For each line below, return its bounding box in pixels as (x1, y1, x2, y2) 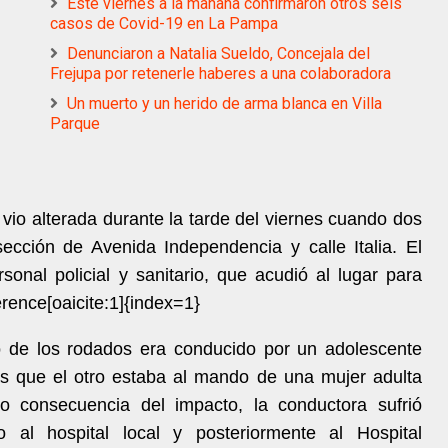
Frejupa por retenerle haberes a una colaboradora (50, 64, 391, 83)
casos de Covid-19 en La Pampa (50, 14, 278, 33)
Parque (50, 114, 100, 133)
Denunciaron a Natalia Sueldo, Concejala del (67, 44, 370, 63)
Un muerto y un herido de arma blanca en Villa (67, 94, 382, 113)
